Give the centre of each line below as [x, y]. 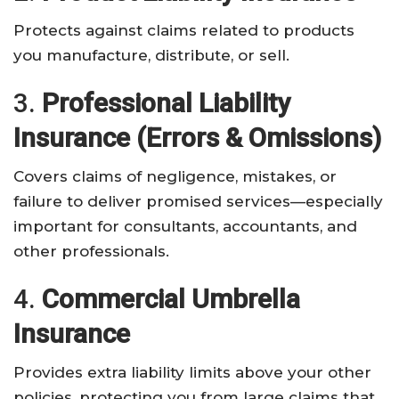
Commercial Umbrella [171, 298]
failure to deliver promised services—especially [198, 201]
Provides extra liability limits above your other [192, 372]
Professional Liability [166, 102]
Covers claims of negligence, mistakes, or [175, 176]
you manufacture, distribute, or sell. [151, 55]
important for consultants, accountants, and [185, 226]
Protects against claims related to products [184, 30]
